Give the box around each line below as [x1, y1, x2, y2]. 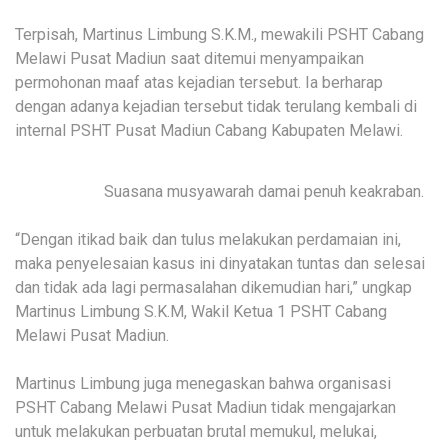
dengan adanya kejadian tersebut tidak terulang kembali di [15, 97, 417, 117]
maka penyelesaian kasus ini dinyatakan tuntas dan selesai [15, 254, 425, 274]
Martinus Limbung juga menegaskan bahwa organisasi [15, 374, 391, 394]
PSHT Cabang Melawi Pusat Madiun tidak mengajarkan [15, 398, 396, 418]
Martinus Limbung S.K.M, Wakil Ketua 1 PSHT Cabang [15, 302, 387, 322]
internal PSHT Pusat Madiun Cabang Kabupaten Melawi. [15, 121, 403, 141]
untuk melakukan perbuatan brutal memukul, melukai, [15, 422, 377, 442]
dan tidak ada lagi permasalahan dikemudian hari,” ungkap [15, 278, 412, 298]
